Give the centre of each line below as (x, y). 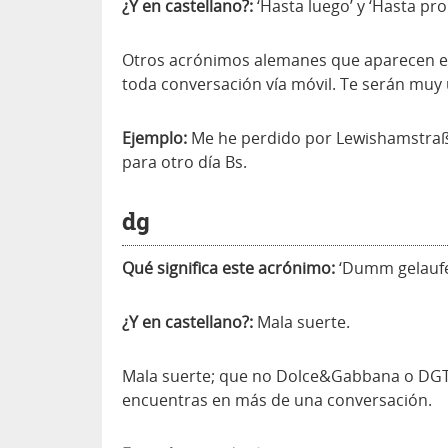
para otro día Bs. (184, 162)
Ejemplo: (154, 138)
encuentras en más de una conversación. (277, 400)
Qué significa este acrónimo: (228, 268)
